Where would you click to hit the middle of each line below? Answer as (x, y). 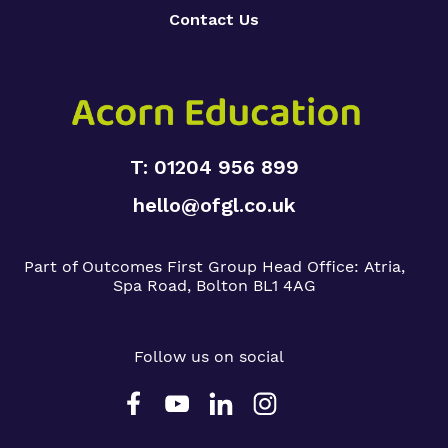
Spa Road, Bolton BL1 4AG (214, 285)
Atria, (384, 266)
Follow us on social (209, 356)
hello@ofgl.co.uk (214, 204)
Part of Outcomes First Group (142, 266)
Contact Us (214, 19)
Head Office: (312, 266)
